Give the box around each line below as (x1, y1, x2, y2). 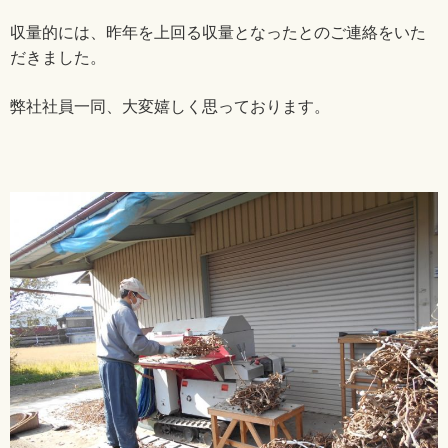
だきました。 (10, 49, 106, 66)
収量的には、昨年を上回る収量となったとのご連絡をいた (10, 24, 426, 41)
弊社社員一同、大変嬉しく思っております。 (10, 98, 330, 115)
